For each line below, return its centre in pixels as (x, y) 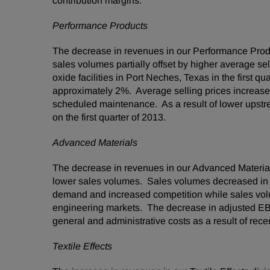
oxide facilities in (89, 77)
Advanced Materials (95, 143)
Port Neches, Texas (168, 77)
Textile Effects (82, 246)
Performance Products (100, 26)
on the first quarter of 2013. (109, 117)
